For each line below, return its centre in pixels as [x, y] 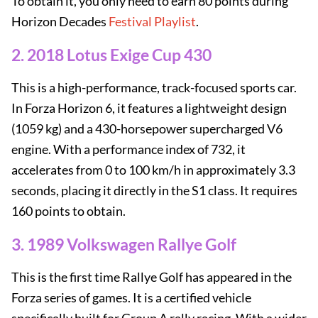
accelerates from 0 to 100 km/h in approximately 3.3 [153, 170]
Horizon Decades [60, 21]
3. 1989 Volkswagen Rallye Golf [124, 244]
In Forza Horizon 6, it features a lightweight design [149, 108]
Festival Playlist [152, 21]
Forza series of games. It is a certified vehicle [131, 297]
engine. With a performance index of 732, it [128, 149]
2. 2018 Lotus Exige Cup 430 [111, 55]
